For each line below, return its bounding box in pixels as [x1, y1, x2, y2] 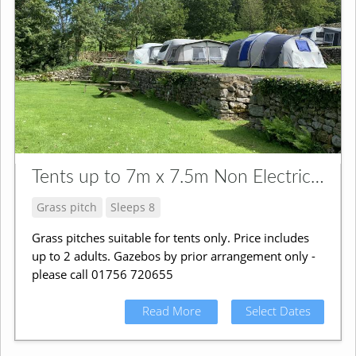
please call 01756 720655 [31, 266, 173, 283]
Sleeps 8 [110, 199, 156, 215]
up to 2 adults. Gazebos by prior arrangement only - [31, 248, 315, 265]
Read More [141, 303, 201, 319]
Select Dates [245, 303, 311, 319]
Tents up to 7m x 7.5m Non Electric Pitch [310, 168, 324, 188]
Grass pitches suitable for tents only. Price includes [31, 230, 309, 246]
